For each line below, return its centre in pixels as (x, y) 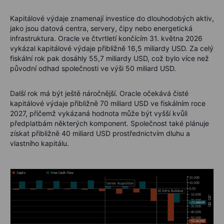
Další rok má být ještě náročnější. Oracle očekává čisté (99, 93)
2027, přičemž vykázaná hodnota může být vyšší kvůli (99, 113)
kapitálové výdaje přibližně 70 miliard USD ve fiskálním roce (108, 103)
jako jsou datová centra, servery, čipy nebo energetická (101, 28)
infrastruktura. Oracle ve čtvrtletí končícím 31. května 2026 (106, 38)
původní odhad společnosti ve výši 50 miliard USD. (93, 68)
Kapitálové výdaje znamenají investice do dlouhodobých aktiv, (112, 18)
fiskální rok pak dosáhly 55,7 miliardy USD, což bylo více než (109, 58)
